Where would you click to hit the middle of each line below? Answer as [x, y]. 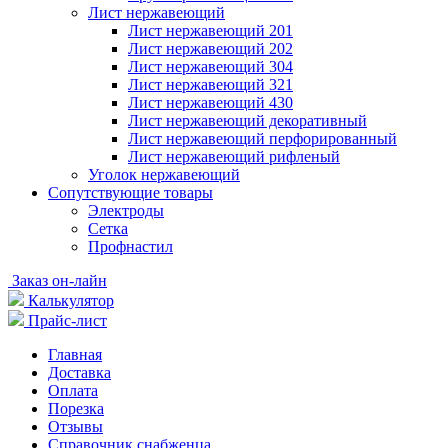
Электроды [126, 211]
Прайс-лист [67, 321]
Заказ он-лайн [59, 281]
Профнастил [130, 247]
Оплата [73, 391]
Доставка [79, 373]
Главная [75, 355]
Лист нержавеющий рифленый [234, 157]
